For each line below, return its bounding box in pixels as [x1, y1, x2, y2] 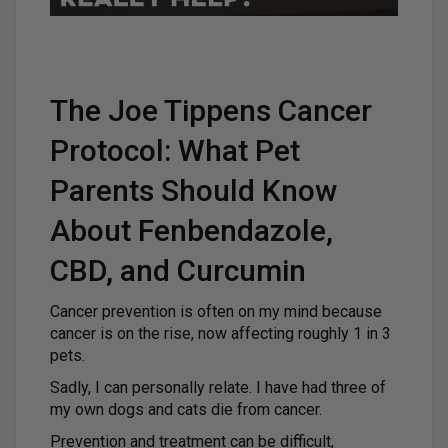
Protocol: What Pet [50, 133, 300, 169]
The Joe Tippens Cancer [50, 93, 372, 129]
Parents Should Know [50, 173, 337, 209]
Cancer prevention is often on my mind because [50, 302, 382, 322]
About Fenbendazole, [50, 213, 333, 249]
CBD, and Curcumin [50, 253, 306, 289]
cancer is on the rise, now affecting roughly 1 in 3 [50, 324, 391, 344]
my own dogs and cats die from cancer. [50, 400, 322, 420]
